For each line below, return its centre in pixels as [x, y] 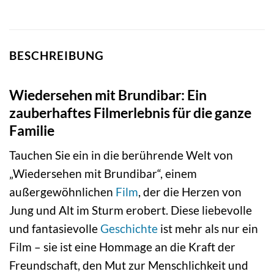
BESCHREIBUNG [57, 56]
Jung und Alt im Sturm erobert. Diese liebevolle [131, 210]
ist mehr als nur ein [208, 229]
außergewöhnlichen [62, 192]
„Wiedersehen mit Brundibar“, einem [103, 174]
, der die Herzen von [190, 192]
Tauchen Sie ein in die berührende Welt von [121, 155]
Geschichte [129, 229]
